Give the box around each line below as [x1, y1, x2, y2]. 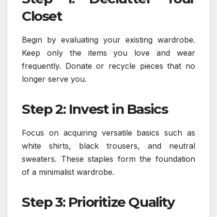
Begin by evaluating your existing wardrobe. [22, 35, 195, 45]
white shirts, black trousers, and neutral [22, 141, 195, 151]
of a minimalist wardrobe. [22, 167, 114, 177]
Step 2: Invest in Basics [22, 101, 168, 118]
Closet [22, 8, 62, 25]
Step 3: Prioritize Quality [22, 194, 175, 211]
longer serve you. [22, 74, 87, 84]
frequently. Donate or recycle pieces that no [22, 61, 195, 71]
